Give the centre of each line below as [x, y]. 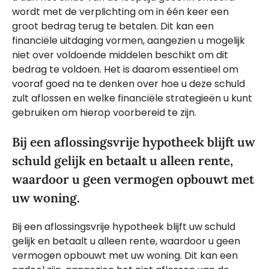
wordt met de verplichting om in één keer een [120, 12]
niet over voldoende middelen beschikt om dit [120, 55]
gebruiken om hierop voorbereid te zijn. [104, 113]
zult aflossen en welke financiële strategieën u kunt [132, 98]
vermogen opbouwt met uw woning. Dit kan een [125, 255]
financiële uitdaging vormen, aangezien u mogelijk [128, 41]
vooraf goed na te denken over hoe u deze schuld [128, 84]
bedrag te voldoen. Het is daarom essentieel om [125, 70]
